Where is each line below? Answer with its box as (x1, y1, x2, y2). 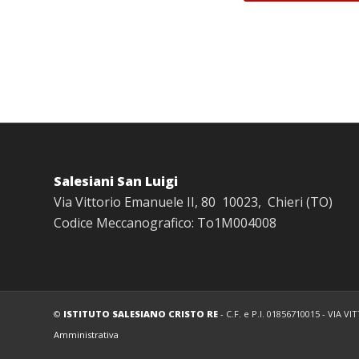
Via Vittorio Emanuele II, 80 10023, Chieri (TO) (54, 192, 333, 211)
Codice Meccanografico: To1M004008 (54, 213, 276, 232)
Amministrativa (54, 329, 119, 341)
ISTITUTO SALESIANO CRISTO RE (63, 308, 218, 321)
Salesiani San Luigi (54, 171, 178, 190)
